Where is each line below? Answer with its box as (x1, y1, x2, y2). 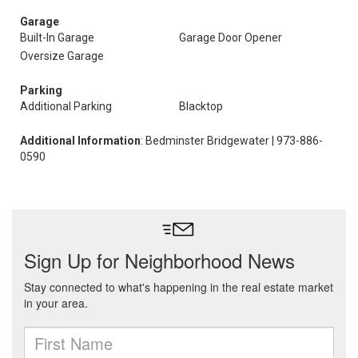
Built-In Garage (20, 31, 94, 44)
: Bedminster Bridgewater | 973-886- (141, 134, 323, 147)
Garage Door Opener (179, 31, 282, 44)
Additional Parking (20, 100, 112, 113)
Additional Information (20, 134, 141, 147)
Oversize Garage (20, 50, 104, 62)
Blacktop (179, 100, 223, 113)
